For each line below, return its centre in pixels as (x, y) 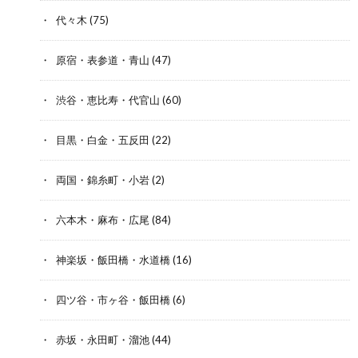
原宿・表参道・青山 (103, 60)
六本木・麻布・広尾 (103, 219)
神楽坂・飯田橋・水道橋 (113, 259)
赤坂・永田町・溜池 (103, 339)
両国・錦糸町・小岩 (103, 179)
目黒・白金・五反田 (103, 139)
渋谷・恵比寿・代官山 (108, 99)
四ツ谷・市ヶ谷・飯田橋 (113, 299)
